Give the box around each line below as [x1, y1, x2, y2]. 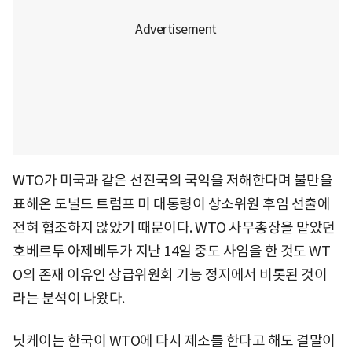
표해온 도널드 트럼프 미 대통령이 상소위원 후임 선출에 [13, 195, 330, 214]
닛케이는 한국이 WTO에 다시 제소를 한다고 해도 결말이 [13, 332, 335, 350]
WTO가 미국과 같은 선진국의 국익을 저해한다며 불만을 [13, 171, 332, 190]
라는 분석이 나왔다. [13, 289, 125, 308]
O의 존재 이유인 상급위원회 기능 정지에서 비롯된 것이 [13, 266, 327, 284]
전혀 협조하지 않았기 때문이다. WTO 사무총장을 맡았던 [13, 218, 335, 237]
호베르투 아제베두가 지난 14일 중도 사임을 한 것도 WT [13, 242, 330, 261]
